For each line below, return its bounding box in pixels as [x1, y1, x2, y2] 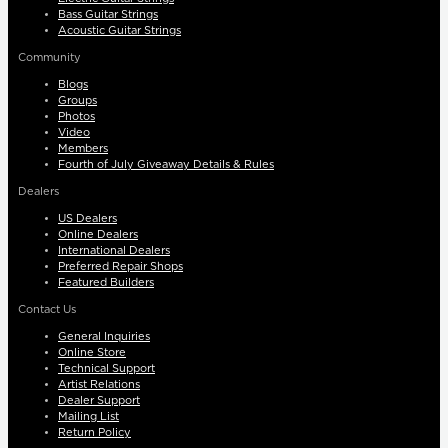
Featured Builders [58, 277, 154, 289]
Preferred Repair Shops [58, 261, 183, 273]
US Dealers [58, 213, 117, 225]
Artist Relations [58, 379, 140, 391]
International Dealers [58, 245, 170, 257]
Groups [58, 95, 97, 107]
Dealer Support [58, 395, 140, 407]
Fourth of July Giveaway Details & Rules [58, 159, 274, 171]
